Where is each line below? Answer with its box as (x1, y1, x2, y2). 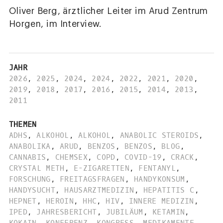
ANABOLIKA (8, 141, 51, 152)
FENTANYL (138, 163, 176, 174)
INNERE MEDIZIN (128, 196, 194, 207)
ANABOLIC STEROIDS (119, 130, 199, 141)
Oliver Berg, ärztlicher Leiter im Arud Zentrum (8, 7, 208, 16)
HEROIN (45, 196, 74, 207)
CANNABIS (8, 152, 46, 163)
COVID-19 (124, 152, 162, 163)
